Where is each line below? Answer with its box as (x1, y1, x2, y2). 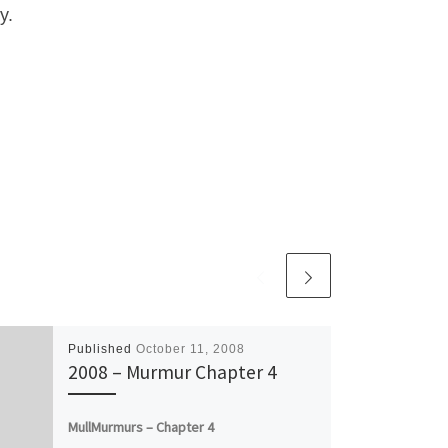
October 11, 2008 (135, 342, 245, 357)
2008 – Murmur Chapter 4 (67, 360, 277, 385)
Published (67, 342, 136, 357)
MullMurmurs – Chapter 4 (67, 417, 214, 436)
